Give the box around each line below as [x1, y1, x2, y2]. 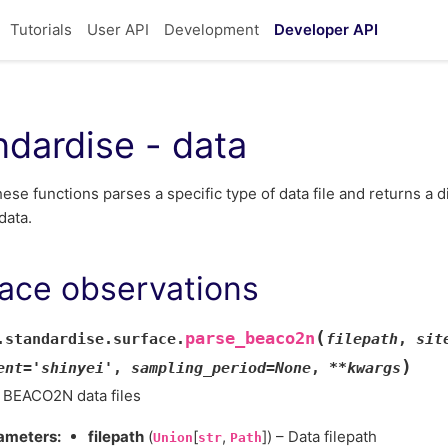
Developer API [274, 20, 378, 39]
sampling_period [131, 358, 266, 377]
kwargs [347, 358, 401, 377]
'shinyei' [32, 358, 113, 377]
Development [164, 20, 259, 39]
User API [87, 20, 149, 39]
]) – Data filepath [262, 427, 377, 446]
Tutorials [10, 20, 72, 39]
